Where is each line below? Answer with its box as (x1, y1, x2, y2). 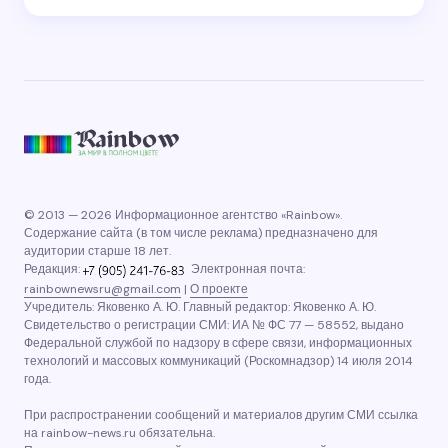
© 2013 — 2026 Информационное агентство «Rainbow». (24, 207, 342, 223)
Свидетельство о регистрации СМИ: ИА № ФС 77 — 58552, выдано (24, 317, 404, 333)
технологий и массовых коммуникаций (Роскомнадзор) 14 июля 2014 (24, 353, 413, 369)
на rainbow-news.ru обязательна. (24, 425, 215, 441)
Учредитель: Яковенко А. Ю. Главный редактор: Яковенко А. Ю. (24, 299, 376, 315)
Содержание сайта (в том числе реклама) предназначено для (24, 225, 378, 241)
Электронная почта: (188, 261, 305, 278)
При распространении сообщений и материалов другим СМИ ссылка (24, 407, 418, 423)
